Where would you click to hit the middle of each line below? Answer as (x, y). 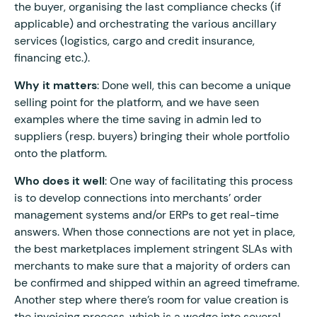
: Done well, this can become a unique (194, 85)
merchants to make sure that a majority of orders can (152, 265)
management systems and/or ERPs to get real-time (146, 214)
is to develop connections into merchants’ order (138, 197)
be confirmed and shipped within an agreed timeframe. (157, 282)
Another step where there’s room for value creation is (151, 299)
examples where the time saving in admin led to (138, 119)
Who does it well (59, 180)
